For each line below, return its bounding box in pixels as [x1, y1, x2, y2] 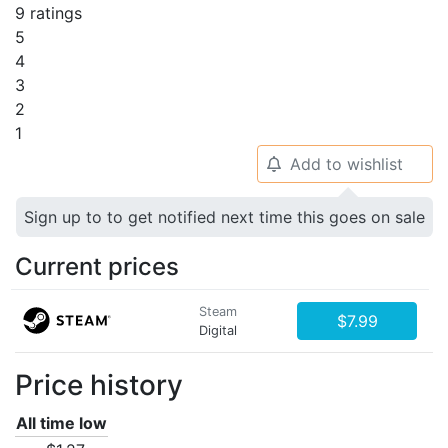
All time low [16, 412, 107, 433]
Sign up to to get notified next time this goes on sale [24, 206, 425, 227]
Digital [199, 322, 237, 338]
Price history [15, 367, 183, 402]
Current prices [15, 251, 179, 281]
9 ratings [15, 2, 82, 23]
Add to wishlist [289, 153, 403, 174]
